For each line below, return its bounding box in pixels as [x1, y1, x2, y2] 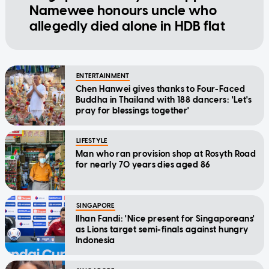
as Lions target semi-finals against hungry [76, 224, 249, 235]
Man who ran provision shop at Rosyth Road [76, 148, 256, 159]
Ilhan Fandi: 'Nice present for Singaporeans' [76, 213, 255, 224]
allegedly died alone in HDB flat [29, 17, 225, 34]
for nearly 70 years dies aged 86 [76, 159, 211, 170]
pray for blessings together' [76, 105, 190, 116]
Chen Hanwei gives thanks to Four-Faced [76, 83, 245, 94]
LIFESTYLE [76, 136, 107, 145]
